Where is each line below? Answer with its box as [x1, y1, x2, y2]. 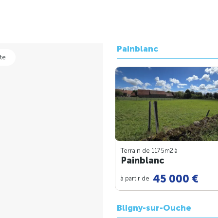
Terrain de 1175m [121, 147, 170, 155]
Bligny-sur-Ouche [117, 203, 191, 214]
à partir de [121, 174, 151, 182]
